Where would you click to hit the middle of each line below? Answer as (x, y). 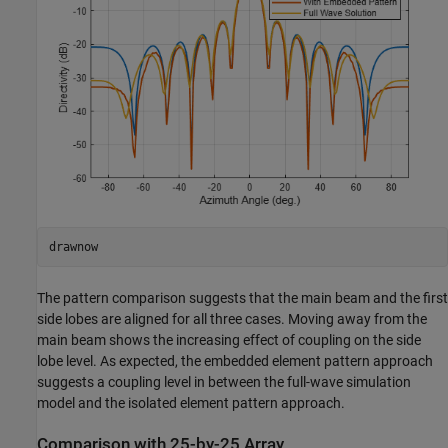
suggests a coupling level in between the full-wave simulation (224, 382)
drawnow (73, 246)
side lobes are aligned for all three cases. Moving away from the (232, 319)
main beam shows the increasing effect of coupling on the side (229, 340)
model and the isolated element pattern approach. (191, 403)
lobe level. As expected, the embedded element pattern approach (235, 361)
